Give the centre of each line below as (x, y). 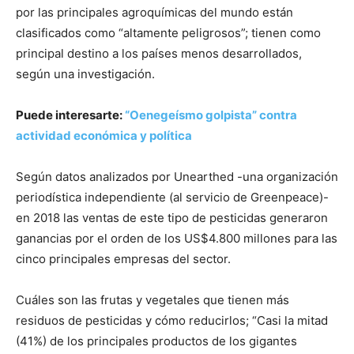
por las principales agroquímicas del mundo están (154, 13)
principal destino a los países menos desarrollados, (159, 54)
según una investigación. (85, 74)
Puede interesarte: (70, 115)
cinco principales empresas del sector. (123, 259)
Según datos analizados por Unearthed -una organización (177, 177)
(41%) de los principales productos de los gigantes (156, 341)
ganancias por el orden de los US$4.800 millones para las (177, 239)
